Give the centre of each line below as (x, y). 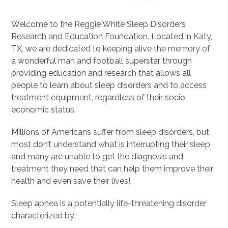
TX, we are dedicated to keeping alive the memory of (111, 49)
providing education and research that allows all (101, 73)
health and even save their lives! (71, 181)
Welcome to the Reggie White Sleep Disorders (99, 24)
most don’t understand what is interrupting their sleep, (112, 144)
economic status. (44, 110)
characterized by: (44, 216)
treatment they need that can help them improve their (112, 169)
